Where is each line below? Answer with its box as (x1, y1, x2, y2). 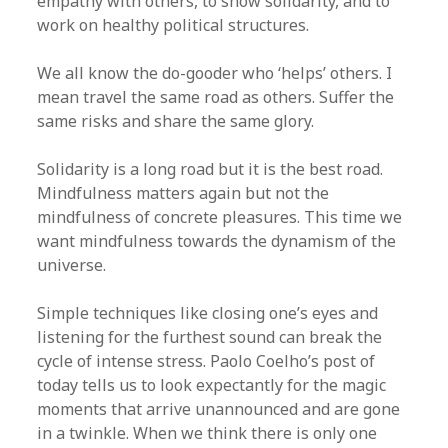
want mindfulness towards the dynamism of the (37, 230, 397, 252)
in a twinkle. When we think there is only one (37, 422, 378, 444)
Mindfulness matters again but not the (37, 182, 330, 204)
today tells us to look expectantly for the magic (37, 374, 387, 396)
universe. (37, 254, 107, 276)
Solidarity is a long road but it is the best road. (37, 158, 384, 180)
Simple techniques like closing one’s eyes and (37, 302, 379, 324)
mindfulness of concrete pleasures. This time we (37, 206, 403, 228)
